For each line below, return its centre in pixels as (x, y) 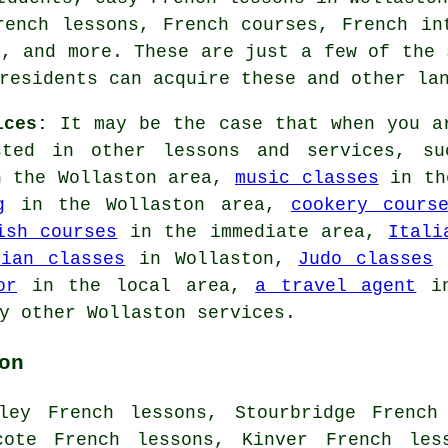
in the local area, (136, 285)
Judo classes (365, 258)
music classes (307, 177)
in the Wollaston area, (148, 204)
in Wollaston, (212, 258)
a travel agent (336, 285)
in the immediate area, (253, 231)
